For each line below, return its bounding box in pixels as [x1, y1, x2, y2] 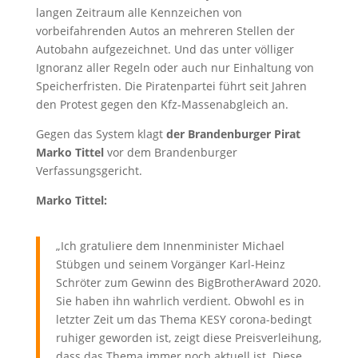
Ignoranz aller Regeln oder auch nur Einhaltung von [35, 59, 314, 75]
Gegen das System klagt [35, 125, 166, 141]
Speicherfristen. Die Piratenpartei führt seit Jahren [35, 78, 307, 93]
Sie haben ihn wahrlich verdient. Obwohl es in [55, 292, 304, 308]
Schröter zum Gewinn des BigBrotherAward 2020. [55, 274, 321, 290]
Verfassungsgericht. [35, 162, 142, 178]
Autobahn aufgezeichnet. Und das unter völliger [35, 41, 294, 57]
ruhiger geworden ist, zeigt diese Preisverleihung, [55, 329, 321, 345]
